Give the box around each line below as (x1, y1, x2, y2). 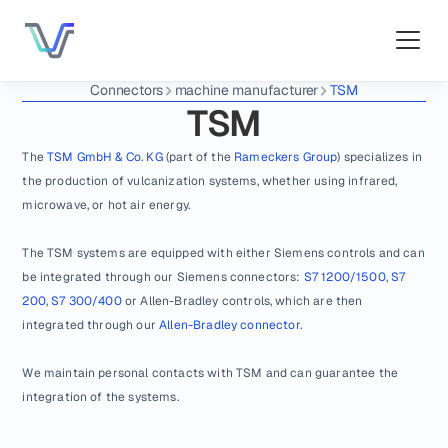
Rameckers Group (234, 149, 338, 165)
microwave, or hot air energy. (22, 197, 191, 213)
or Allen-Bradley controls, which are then (121, 293, 363, 309)
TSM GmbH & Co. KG (47, 149, 163, 165)
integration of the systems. (22, 389, 179, 405)
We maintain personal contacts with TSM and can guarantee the (22, 365, 399, 381)
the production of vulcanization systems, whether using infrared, (22, 173, 398, 189)
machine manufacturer (174, 81, 319, 99)
